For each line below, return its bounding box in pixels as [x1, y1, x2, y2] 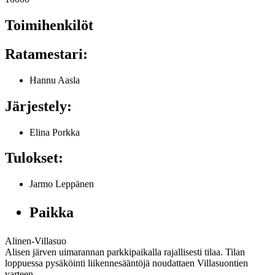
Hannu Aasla [29, 74, 80, 85]
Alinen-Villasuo [5, 236, 66, 247]
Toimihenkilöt [5, 17, 93, 33]
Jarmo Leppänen [29, 179, 94, 190]
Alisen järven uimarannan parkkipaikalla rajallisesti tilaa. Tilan [5, 247, 245, 258]
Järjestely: [5, 98, 76, 114]
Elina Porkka [29, 126, 80, 137]
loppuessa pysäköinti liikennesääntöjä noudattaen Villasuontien [5, 258, 248, 269]
